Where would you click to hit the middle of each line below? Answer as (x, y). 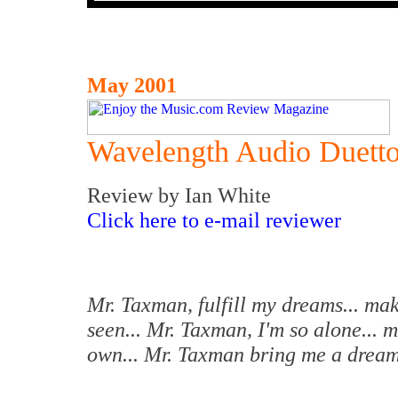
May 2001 (132, 85)
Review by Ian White (179, 195)
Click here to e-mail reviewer (214, 220)
